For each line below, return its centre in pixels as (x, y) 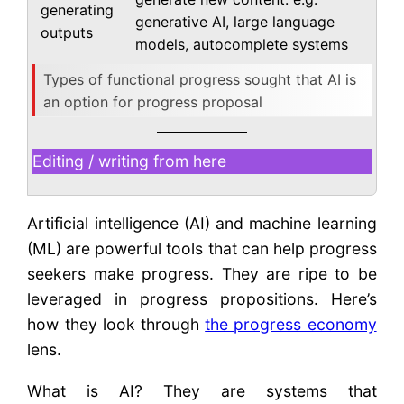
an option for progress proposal (153, 101)
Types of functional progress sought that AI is (200, 79)
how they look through (116, 325)
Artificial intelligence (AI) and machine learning (202, 224)
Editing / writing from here (130, 161)
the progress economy (291, 325)
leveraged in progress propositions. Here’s (202, 299)
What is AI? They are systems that (202, 390)
